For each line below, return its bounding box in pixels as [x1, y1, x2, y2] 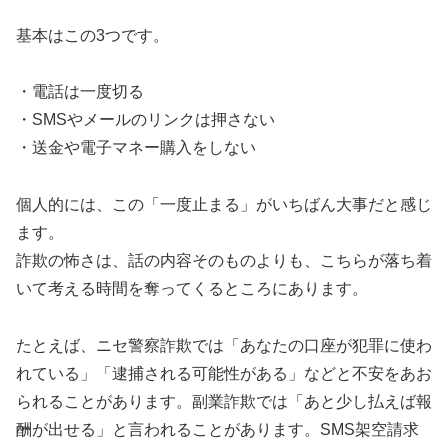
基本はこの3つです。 [16, 26, 169, 44]
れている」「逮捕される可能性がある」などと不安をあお [16, 364, 432, 382]
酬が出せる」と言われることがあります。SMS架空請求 [16, 420, 419, 438]
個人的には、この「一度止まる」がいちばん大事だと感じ [16, 196, 432, 214]
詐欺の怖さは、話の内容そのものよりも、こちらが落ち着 [16, 252, 432, 270]
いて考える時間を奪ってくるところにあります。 [16, 280, 368, 298]
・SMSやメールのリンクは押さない [16, 111, 275, 129]
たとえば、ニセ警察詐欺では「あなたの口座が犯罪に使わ [16, 336, 432, 354]
